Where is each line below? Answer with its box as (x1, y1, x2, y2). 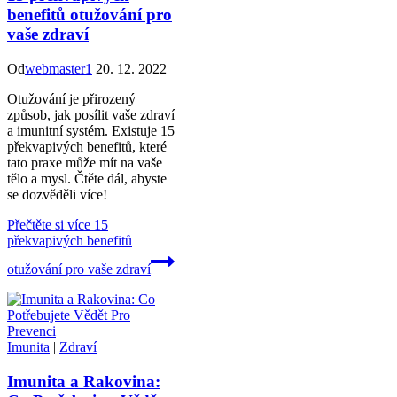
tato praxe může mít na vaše (7, 154, 162, 170)
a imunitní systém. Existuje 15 (7, 122, 175, 138)
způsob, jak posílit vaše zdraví (7, 106, 175, 122)
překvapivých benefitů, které (7, 138, 167, 154)
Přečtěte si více (7, 216, 90, 232)
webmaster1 (25, 60, 92, 76)
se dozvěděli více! (7, 186, 107, 202)
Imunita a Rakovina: (7, 371, 160, 391)
